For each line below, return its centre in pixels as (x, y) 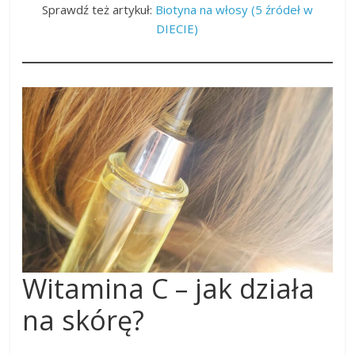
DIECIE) (177, 28)
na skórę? (84, 321)
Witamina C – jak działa (169, 289)
